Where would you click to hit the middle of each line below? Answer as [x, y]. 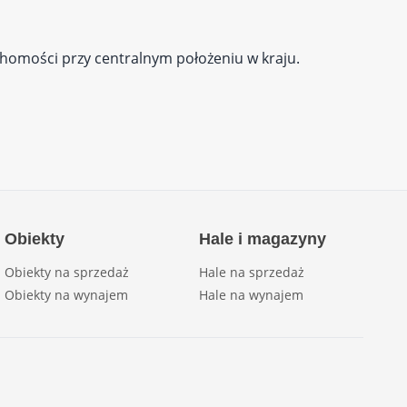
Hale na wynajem [251, 295]
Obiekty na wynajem [67, 295]
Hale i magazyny [262, 239]
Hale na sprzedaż [251, 272]
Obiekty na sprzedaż [67, 272]
